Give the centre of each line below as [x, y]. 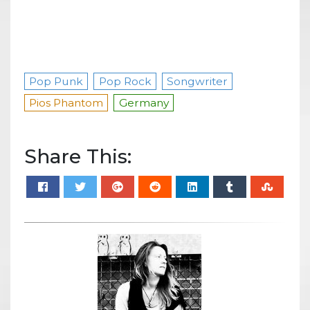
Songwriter [198, 81]
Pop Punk [56, 81]
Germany [144, 102]
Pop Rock [125, 81]
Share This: [78, 156]
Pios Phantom [66, 102]
